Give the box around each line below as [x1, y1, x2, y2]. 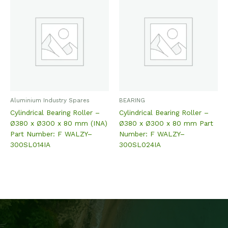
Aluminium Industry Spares [10, 96, 90, 104]
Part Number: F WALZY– [10, 129, 92, 138]
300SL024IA [119, 140, 161, 149]
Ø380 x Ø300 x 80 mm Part [119, 119, 213, 127]
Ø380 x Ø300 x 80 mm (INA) [10, 119, 107, 127]
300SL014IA [10, 140, 50, 149]
